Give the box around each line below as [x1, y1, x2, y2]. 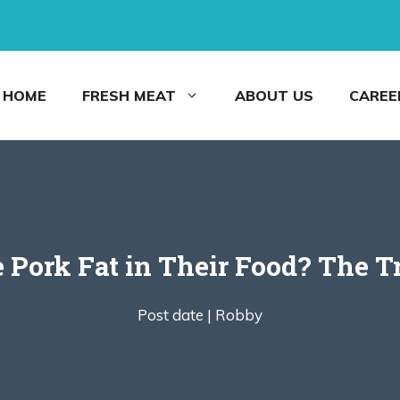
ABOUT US [235, 87, 313, 104]
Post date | [137, 305, 212, 324]
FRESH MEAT [82, 87, 176, 104]
